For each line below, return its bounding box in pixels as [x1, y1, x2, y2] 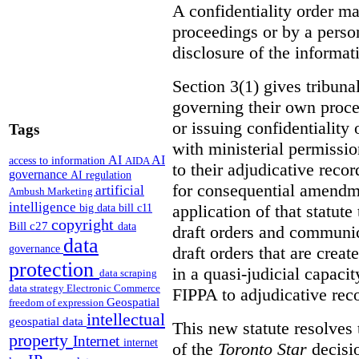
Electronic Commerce [67, 282, 160, 295]
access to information [9, 154, 108, 167]
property [9, 330, 73, 351]
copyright [51, 216, 118, 234]
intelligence [9, 199, 79, 216]
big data [79, 202, 119, 215]
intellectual [87, 309, 165, 330]
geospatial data [9, 315, 87, 329]
